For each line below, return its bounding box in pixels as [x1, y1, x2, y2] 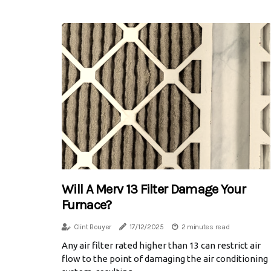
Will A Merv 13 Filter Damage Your [62, 181, 246, 197]
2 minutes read [181, 222, 230, 231]
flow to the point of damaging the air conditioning [62, 253, 268, 264]
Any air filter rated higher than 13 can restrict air [62, 240, 261, 250]
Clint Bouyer [73, 222, 112, 231]
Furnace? [62, 197, 112, 213]
